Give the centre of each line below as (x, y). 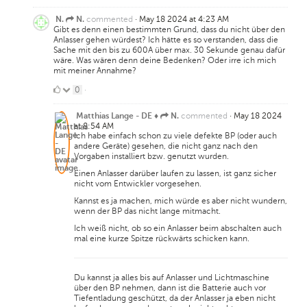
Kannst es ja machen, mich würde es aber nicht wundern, (181, 201)
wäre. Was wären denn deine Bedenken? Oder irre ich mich (165, 61)
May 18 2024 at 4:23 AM (184, 20)
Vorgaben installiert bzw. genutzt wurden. (151, 157)
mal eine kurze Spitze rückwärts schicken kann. (162, 239)
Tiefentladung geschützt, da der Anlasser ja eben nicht (175, 298)
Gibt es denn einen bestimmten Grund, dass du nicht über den (169, 30)
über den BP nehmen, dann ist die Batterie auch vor (170, 288)
